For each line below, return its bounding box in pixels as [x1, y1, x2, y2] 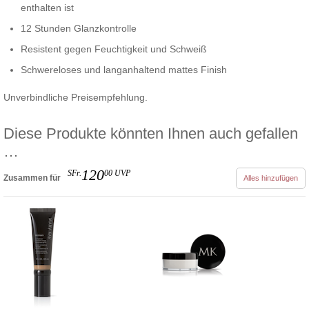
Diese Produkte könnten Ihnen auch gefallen [3, 124, 298, 142]
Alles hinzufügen [243, 173, 298, 182]
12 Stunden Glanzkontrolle [21, 22, 137, 34]
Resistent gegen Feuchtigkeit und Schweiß [21, 43, 207, 54]
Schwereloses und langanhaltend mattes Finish [21, 63, 227, 75]
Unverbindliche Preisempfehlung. [3, 91, 148, 103]
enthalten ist [21, 1, 74, 13]
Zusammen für [3, 172, 61, 183]
